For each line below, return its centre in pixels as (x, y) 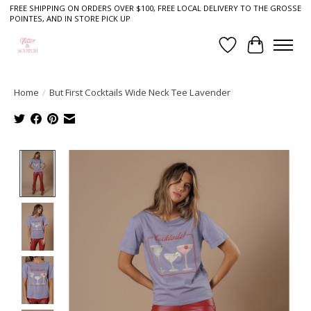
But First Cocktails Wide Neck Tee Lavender (140, 92)
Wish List (251, 52)
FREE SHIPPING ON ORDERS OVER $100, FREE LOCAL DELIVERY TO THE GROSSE (155, 8)
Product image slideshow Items (142, 157)
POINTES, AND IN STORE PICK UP (70, 19)
